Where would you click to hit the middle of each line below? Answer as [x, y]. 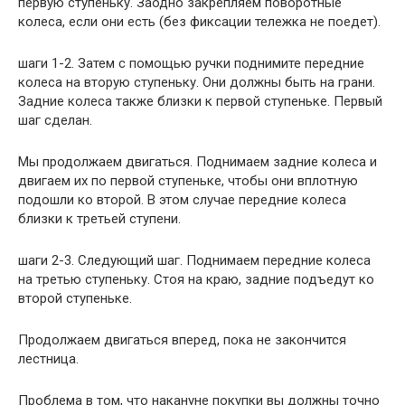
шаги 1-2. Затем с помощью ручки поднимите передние [191, 63]
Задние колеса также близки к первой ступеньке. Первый [200, 101]
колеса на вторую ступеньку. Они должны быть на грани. [197, 82]
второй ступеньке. [75, 298]
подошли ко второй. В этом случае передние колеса [182, 200]
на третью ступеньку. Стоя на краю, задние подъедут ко [196, 279]
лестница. [48, 359]
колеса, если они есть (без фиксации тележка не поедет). [199, 22]
